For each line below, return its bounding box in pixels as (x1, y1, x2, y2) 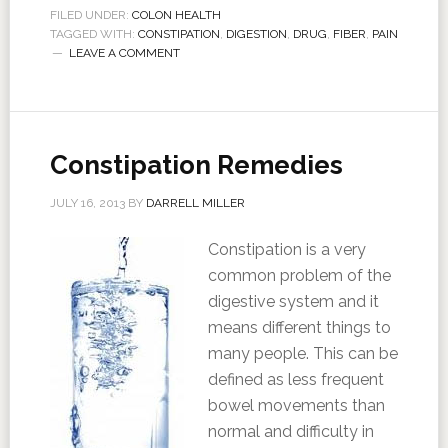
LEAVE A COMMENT (68, 46, 180, 60)
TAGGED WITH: (49, 27, 138, 41)
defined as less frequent (207, 370, 384, 389)
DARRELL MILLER (145, 196, 245, 210)
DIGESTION (225, 27, 287, 41)
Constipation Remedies (49, 150, 343, 180)
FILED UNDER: (49, 8, 132, 22)
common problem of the (207, 266, 391, 285)
